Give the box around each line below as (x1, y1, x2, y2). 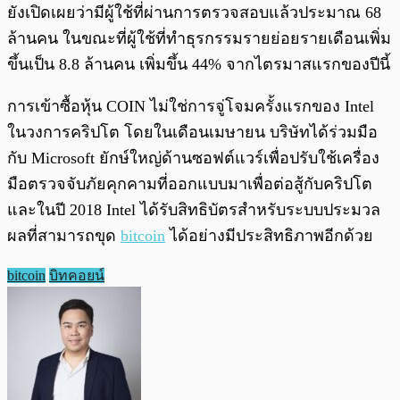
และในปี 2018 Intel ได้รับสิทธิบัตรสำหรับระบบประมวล (7, 200, 380, 219)
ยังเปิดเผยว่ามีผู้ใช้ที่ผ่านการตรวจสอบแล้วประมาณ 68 (7, 3, 381, 21)
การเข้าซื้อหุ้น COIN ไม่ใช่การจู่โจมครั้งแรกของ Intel (7, 96, 374, 115)
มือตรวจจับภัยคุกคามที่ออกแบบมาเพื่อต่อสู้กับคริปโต (7, 174, 372, 193)
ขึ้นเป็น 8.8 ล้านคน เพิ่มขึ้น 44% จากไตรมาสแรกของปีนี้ (7, 54, 390, 73)
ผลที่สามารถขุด (7, 226, 121, 245)
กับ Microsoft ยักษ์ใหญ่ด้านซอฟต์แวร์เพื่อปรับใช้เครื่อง (7, 148, 379, 167)
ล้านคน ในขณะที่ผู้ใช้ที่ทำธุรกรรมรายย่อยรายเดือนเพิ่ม (7, 29, 391, 47)
